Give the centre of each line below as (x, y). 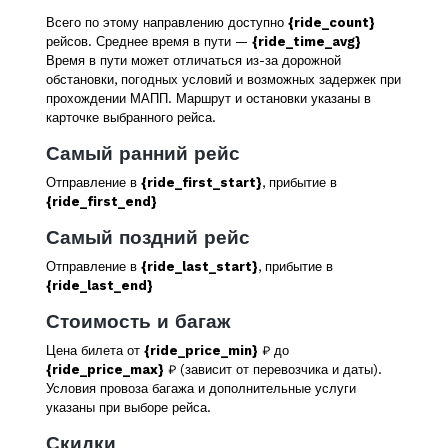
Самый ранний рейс (143, 154)
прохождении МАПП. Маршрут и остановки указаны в (208, 98)
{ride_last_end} (99, 285)
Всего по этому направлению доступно (167, 22)
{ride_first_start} (201, 182)
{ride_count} (331, 22)
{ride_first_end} (101, 201)
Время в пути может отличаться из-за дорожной (193, 60)
